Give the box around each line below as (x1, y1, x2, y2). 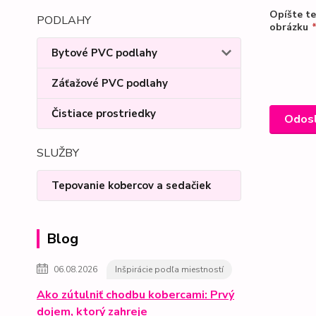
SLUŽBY (37, 145, 79, 161)
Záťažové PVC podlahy (51, 75, 168, 90)
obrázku (269, 20, 308, 34)
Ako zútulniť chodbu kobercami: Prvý (37, 286, 234, 303)
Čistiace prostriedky (51, 106, 156, 121)
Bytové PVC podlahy (51, 45, 157, 60)
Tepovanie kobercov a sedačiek (51, 178, 211, 193)
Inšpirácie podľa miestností (115, 263, 224, 275)
